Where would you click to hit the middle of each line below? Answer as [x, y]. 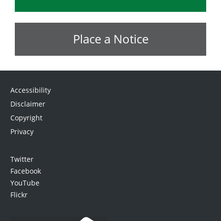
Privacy [22, 131]
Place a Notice [110, 39]
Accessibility [30, 90]
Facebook [25, 171]
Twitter [22, 159]
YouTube [25, 183]
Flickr [19, 194]
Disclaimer [28, 104]
